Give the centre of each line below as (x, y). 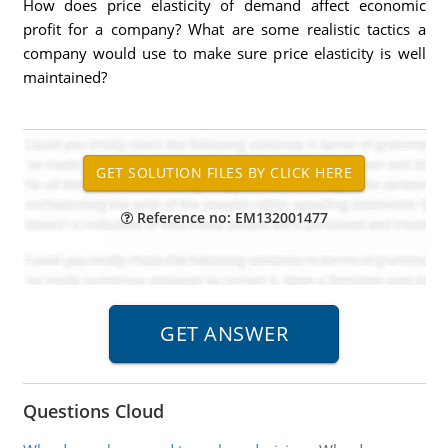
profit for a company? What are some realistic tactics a (224, 29)
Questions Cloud (93, 411)
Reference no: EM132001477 (230, 217)
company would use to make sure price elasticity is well (224, 53)
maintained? (64, 77)
